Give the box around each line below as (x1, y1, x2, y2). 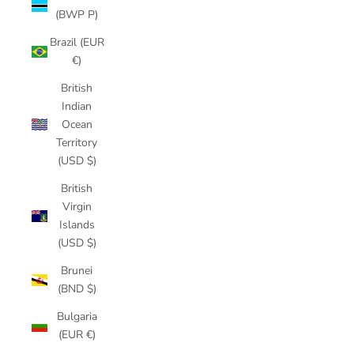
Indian (62, 99, 92, 114)
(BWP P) (55, 7, 98, 22)
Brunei (61, 263, 92, 278)
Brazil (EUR (49, 35, 104, 50)
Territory (56, 135, 97, 150)
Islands (58, 217, 95, 232)
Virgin (62, 199, 92, 214)
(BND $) (57, 281, 96, 296)
